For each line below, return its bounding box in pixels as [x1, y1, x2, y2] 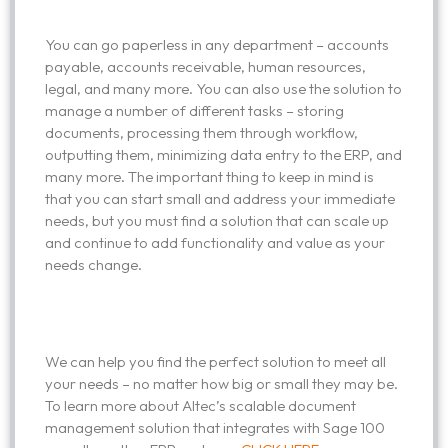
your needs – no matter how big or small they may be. [45, 373, 398, 393]
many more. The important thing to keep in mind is [45, 167, 374, 187]
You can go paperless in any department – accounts [45, 35, 389, 55]
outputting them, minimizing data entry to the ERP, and [45, 145, 402, 165]
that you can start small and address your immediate [45, 189, 395, 209]
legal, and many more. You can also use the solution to [45, 79, 402, 99]
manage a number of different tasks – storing [45, 101, 344, 121]
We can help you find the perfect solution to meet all [45, 351, 386, 371]
